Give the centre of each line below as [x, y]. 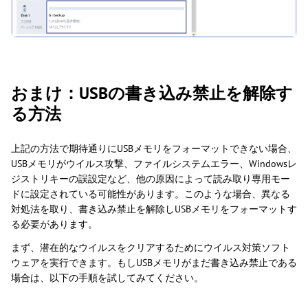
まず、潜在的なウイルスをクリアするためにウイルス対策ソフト [151, 248]
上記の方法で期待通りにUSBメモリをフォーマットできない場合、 [154, 149]
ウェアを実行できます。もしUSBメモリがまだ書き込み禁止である [154, 263]
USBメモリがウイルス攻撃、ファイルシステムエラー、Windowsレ [154, 164]
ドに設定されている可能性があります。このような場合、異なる [151, 194]
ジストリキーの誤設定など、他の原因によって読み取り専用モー [151, 179]
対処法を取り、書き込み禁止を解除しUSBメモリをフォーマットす [154, 209]
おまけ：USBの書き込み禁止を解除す [152, 93]
